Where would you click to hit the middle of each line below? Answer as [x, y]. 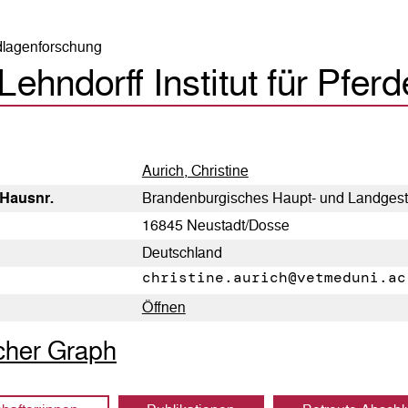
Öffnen [163, 307]
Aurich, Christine [195, 171]
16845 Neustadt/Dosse [215, 225]
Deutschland [182, 253]
